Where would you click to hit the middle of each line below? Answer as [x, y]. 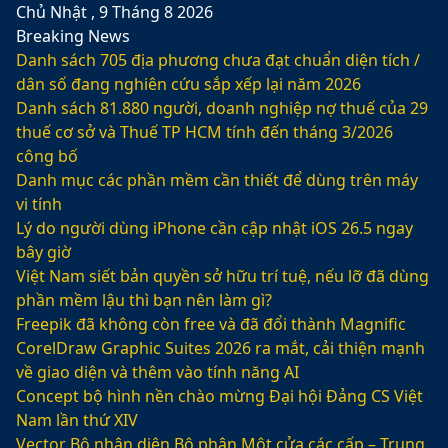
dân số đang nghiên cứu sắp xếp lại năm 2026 [188, 84]
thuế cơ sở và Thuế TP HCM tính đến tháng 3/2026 [204, 132]
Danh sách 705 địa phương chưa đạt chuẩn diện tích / [218, 60]
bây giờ [43, 252]
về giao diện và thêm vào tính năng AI [157, 372]
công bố [47, 156]
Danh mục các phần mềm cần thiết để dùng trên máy [217, 180]
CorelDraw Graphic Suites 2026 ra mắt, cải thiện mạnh [220, 348]
